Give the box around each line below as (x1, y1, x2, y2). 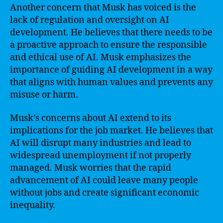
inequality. (10, 200, 55, 211)
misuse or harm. (10, 89, 78, 101)
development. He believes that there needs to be (10, 26, 213, 38)
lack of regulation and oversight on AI (10, 14, 169, 26)
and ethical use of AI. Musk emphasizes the (10, 51, 191, 63)
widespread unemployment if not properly (10, 150, 191, 161)
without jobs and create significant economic (10, 187, 199, 199)
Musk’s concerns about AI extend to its (10, 112, 171, 124)
